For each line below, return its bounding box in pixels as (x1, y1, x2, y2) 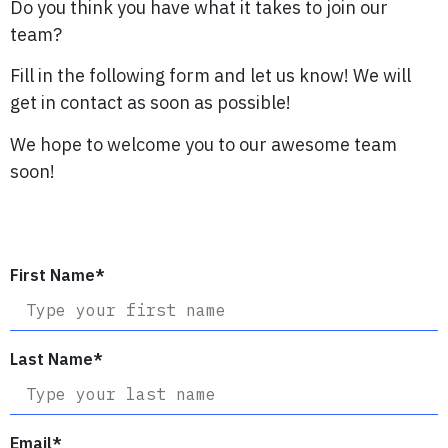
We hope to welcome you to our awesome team (10, 132, 397, 156)
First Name (10, 265, 95, 286)
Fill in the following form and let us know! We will (10, 64, 411, 88)
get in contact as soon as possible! (10, 91, 291, 115)
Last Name (10, 349, 93, 370)
